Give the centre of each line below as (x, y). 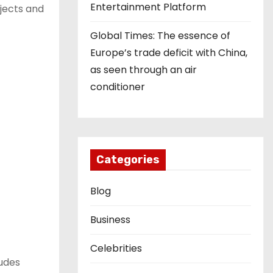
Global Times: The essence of (160, 35)
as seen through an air (144, 69)
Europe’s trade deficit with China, (169, 52)
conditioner (118, 87)
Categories (128, 159)
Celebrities (116, 248)
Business (110, 219)
